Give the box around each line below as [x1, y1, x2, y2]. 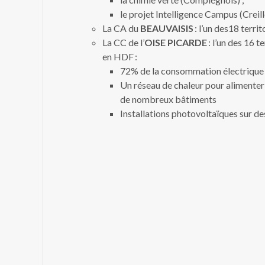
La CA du [102, 22, 140, 34]
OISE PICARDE [144, 37, 207, 48]
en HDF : [102, 51, 139, 62]
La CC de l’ [102, 37, 144, 48]
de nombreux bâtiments [120, 93, 220, 105]
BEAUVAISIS [140, 22, 193, 34]
